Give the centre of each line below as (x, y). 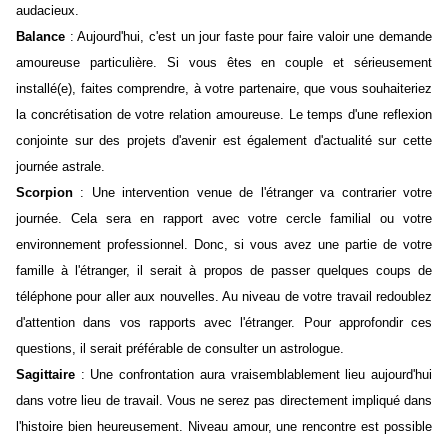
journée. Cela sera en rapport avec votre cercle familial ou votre (224, 219)
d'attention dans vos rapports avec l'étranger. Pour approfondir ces (224, 323)
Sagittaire (45, 375)
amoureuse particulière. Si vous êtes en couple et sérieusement (224, 63)
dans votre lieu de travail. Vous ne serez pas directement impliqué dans (224, 401)
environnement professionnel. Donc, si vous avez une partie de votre (224, 245)
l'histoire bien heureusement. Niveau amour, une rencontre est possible (224, 427)
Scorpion (44, 193)
